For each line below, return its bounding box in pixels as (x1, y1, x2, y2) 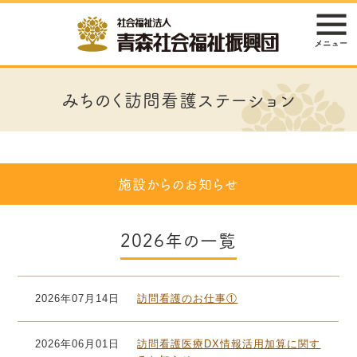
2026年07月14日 (35, 292, 120, 305)
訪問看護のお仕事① (137, 292, 238, 305)
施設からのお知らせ (118, 175, 239, 194)
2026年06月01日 (35, 338, 120, 351)
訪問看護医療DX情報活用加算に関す (137, 338, 321, 351)
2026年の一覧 (120, 227, 237, 253)
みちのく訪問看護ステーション (61, 87, 296, 112)
